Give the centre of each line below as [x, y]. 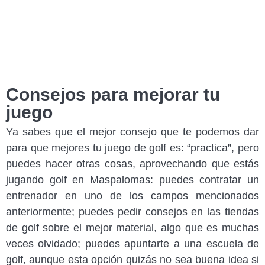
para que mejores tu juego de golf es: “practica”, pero [132, 148]
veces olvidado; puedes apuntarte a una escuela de [132, 244]
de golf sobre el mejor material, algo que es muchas [132, 228]
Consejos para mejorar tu [113, 95]
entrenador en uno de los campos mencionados [132, 196]
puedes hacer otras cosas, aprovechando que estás [132, 164]
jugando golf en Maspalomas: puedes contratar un [132, 180]
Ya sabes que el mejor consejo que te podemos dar [132, 132]
